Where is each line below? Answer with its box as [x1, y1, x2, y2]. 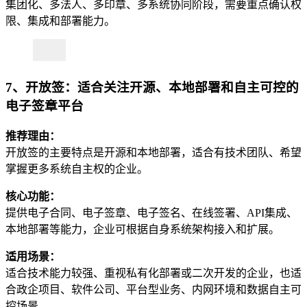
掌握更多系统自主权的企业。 [5, 162, 148, 175]
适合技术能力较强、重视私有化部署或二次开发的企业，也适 [5, 267, 302, 279]
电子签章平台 [5, 99, 84, 114]
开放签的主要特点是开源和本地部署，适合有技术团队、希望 [5, 146, 302, 158]
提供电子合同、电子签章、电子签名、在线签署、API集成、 [5, 206, 297, 219]
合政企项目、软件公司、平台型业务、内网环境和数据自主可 [5, 283, 302, 295]
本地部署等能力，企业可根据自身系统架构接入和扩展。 [5, 223, 280, 235]
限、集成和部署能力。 [5, 15, 115, 27]
